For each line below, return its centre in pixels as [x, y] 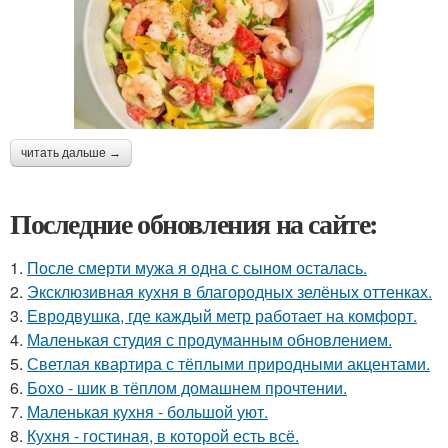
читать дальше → [71, 153]
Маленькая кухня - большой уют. [147, 411]
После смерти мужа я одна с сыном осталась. [197, 267]
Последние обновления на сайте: [194, 223]
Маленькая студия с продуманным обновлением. [209, 339]
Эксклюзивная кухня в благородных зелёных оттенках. [229, 291]
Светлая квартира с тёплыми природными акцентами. [228, 363]
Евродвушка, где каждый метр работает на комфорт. [222, 315]
